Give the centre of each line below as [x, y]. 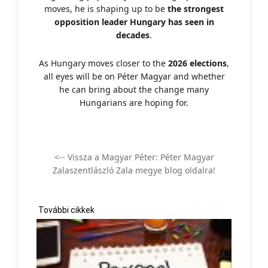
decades [133, 35]
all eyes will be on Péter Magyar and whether [134, 76]
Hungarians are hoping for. [134, 102]
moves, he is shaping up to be [106, 8]
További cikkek [66, 210]
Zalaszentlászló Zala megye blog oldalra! [134, 170]
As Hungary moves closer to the [103, 63]
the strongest [196, 8]
